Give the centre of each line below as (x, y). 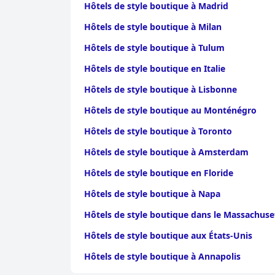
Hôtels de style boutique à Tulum (154, 48)
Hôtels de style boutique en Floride (159, 173)
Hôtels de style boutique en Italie (155, 68)
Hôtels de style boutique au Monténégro (170, 110)
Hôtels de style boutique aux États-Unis (168, 235)
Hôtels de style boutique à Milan (153, 27)
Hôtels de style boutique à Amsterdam (166, 152)
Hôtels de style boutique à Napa (152, 194)
